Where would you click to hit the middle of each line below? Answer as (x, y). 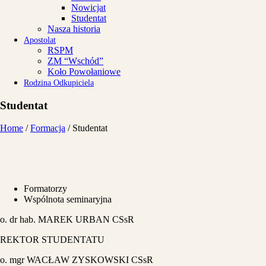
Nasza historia (74, 29)
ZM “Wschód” (75, 61)
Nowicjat (88, 7)
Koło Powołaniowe (84, 72)
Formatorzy (45, 189)
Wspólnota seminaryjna (68, 199)
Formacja (48, 128)
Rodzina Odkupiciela (59, 83)
